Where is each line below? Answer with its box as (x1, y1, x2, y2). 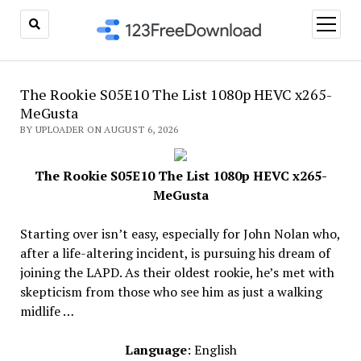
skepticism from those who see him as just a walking (19, 283, 322, 301)
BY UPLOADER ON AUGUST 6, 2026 (19, 123, 179, 135)
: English (186, 341, 237, 359)
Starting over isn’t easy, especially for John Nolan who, (19, 225, 340, 243)
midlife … (19, 302, 74, 320)
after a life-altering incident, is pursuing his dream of (19, 244, 330, 262)
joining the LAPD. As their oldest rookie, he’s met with (19, 263, 334, 281)
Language (124, 341, 187, 359)
